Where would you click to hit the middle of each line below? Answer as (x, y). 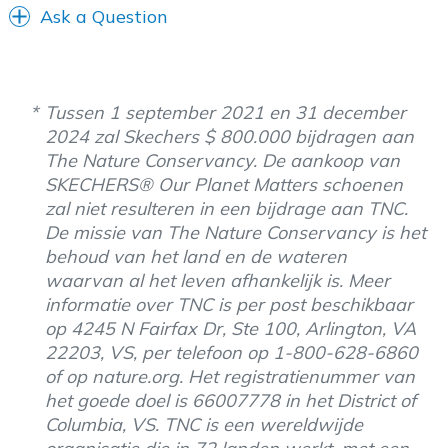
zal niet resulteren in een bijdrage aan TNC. (226, 208)
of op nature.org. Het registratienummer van (230, 376)
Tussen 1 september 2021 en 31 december (225, 112)
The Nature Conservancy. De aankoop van (222, 160)
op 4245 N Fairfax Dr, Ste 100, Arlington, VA (230, 328)
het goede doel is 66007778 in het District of (230, 400)
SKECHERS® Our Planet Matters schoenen (224, 184)
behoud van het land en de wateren (196, 256)
